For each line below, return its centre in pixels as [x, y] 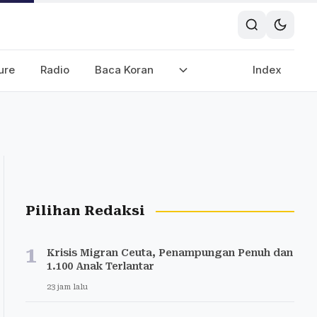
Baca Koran [124, 70]
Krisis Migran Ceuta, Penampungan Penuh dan [170, 253]
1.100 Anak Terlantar [100, 266]
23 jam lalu [67, 287]
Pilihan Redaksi [85, 211]
